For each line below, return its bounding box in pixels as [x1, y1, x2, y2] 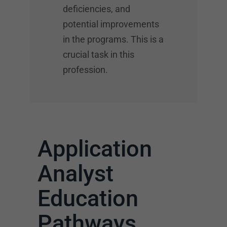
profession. [63, 64, 108, 75]
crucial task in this [63, 49, 134, 60]
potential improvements [63, 19, 159, 29]
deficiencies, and [63, 4, 130, 14]
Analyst [37, 160, 113, 187]
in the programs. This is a [63, 34, 164, 45]
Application [37, 135, 152, 162]
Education [37, 185, 138, 212]
